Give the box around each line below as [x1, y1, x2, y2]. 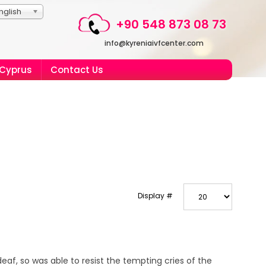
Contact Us [50, 64, 103, 76]
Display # [138, 191, 173, 201]
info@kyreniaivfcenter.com [104, 38, 204, 48]
